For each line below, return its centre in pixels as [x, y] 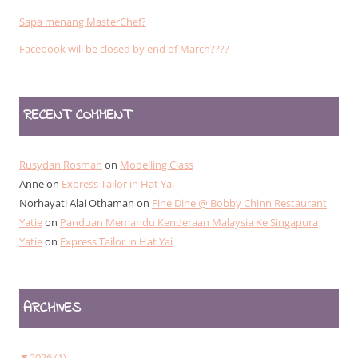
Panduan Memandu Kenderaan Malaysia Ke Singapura [189, 222]
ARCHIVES [52, 308]
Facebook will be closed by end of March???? [124, 48]
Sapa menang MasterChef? [83, 21]
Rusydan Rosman [61, 164]
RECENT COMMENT [77, 115]
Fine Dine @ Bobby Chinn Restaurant [239, 203]
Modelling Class [157, 164]
